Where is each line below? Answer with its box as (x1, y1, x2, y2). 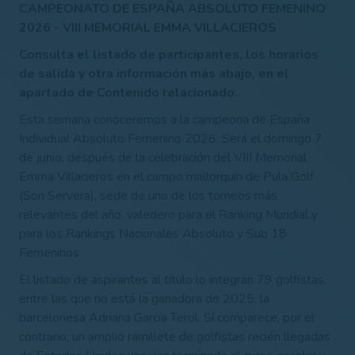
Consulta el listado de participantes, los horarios (19, 45, 319, 63)
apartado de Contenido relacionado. (19, 83, 238, 101)
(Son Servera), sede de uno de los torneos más (19, 186, 277, 204)
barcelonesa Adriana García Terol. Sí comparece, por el (19, 308, 315, 326)
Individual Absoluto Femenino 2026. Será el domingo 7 (19, 129, 323, 147)
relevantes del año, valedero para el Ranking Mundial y (19, 205, 318, 223)
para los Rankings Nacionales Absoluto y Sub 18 (19, 224, 287, 242)
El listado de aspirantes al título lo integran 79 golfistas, (19, 270, 326, 288)
